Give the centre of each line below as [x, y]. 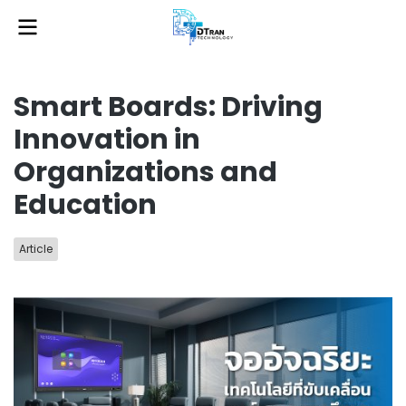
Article [36, 249]
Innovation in [107, 140]
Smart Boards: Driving [168, 107]
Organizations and [145, 172]
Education [85, 205]
